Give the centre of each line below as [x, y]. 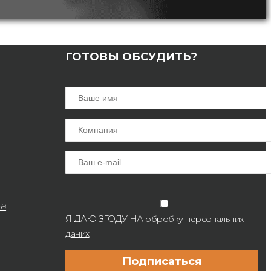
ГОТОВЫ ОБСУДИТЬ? [132, 57]
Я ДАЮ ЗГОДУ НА [106, 219]
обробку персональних [194, 219]
